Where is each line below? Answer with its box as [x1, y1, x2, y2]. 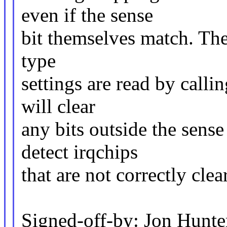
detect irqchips [21, 141, 138, 163]
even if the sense [21, 4, 153, 26]
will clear [21, 95, 95, 118]
